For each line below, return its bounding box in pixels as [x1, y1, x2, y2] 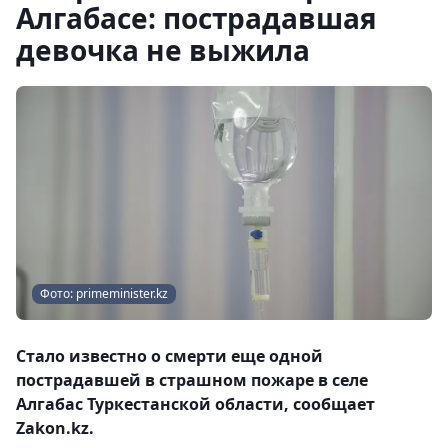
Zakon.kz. [16, 417, 94, 439]
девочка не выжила [16, 31, 310, 69]
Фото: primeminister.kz [40, 285, 168, 302]
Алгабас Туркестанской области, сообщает [16, 393, 375, 415]
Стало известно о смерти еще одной [16, 345, 323, 367]
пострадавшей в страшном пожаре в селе [16, 369, 368, 391]
